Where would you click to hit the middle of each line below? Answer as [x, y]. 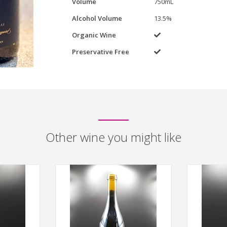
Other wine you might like [113, 137]
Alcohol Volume [97, 18]
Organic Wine [94, 35]
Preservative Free [100, 52]
